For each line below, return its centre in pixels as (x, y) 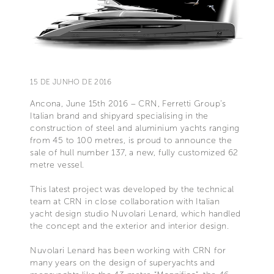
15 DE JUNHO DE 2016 (71, 82)
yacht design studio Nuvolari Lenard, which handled (135, 213)
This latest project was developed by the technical (132, 189)
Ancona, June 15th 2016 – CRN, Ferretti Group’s (128, 103)
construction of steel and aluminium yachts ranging (135, 128)
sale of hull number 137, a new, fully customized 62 (134, 152)
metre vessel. (57, 165)
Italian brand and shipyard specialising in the (119, 116)
